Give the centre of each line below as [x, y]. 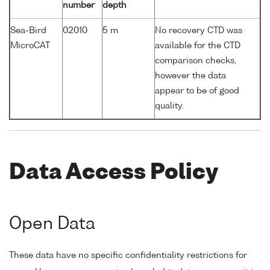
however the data [190, 76]
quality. [169, 106]
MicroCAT [30, 46]
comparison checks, [196, 61]
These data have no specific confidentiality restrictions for [128, 256]
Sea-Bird [28, 31]
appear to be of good [197, 91]
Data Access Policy [114, 173]
